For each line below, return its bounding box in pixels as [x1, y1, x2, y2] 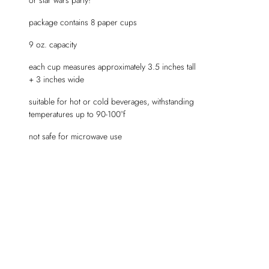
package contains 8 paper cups [29, 16, 137, 28]
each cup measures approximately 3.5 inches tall [29, 60, 196, 73]
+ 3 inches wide [29, 73, 84, 85]
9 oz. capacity [29, 38, 77, 50]
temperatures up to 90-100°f [29, 107, 125, 120]
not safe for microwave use [29, 130, 122, 142]
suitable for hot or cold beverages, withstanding [29, 95, 194, 107]
